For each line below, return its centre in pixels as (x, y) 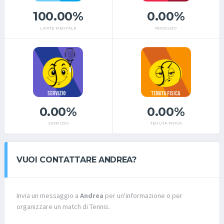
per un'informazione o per (143, 196)
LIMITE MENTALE (58, 28)
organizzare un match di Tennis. (63, 207)
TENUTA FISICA (166, 123)
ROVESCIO (166, 28)
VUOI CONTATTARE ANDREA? (76, 160)
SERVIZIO (58, 123)
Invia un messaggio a (48, 196)
